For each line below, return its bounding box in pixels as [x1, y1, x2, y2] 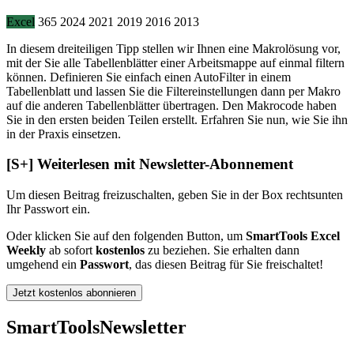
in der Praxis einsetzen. [6, 126, 121, 141]
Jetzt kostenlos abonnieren [13, 287, 136, 299]
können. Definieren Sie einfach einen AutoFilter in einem [6, 70, 291, 84]
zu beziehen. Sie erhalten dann [145, 243, 299, 258]
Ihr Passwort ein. [6, 202, 90, 217]
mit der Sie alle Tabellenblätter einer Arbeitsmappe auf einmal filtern [6, 55, 345, 70]
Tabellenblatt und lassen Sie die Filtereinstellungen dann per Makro [6, 84, 341, 98]
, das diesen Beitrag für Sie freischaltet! [129, 258, 323, 272]
